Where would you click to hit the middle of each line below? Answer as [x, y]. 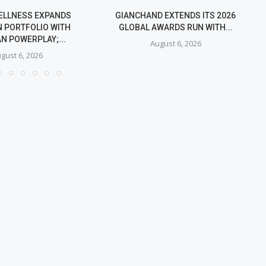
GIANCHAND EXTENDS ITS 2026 [176, 16]
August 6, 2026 [175, 44]
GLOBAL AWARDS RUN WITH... [175, 28]
